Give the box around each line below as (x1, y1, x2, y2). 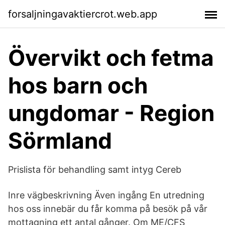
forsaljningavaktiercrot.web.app (8, 8, 157, 20)
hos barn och (8, 72, 148, 99)
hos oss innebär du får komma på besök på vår (8, 203, 207, 214)
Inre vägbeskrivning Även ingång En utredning (8, 190, 204, 200)
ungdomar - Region (8, 99, 214, 127)
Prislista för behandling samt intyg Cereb (8, 164, 181, 175)
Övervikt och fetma (8, 44, 214, 71)
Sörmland (8, 127, 112, 154)
